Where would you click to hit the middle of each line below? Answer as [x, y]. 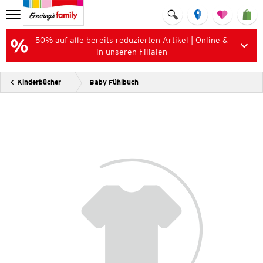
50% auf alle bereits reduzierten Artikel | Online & [131, 40]
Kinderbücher [39, 82]
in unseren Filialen [131, 52]
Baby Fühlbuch [114, 82]
